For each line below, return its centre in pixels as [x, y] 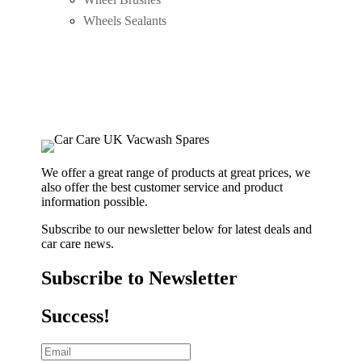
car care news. [78, 244]
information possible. [95, 202]
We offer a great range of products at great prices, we [176, 173]
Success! [76, 316]
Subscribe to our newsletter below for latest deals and [177, 229]
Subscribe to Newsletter [140, 278]
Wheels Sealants [125, 21]
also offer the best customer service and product [162, 187]
